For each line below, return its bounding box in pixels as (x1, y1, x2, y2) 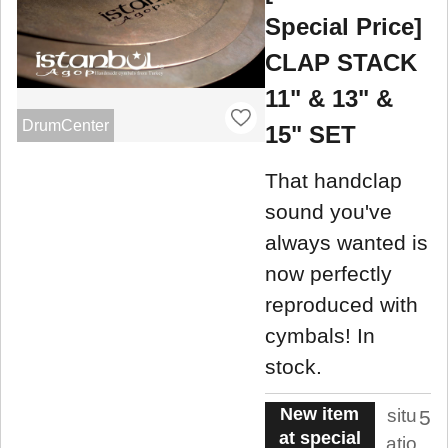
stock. (265, 354, 322, 378)
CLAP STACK (265, 49, 417, 77)
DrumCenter (21, 116, 109, 134)
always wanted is (265, 230, 428, 254)
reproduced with (265, 292, 418, 316)
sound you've (265, 199, 392, 223)
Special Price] (265, 13, 422, 41)
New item (280, 403, 360, 424)
